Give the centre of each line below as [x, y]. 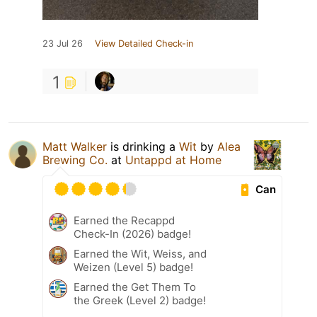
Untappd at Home [173, 160]
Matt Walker [75, 147]
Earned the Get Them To [135, 287]
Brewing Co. [75, 160]
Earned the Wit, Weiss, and [140, 254]
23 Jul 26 [63, 44]
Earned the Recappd [124, 221]
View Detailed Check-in [144, 44]
